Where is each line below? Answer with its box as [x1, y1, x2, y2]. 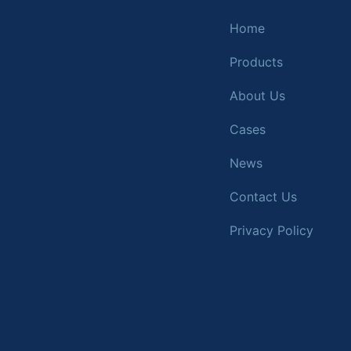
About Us [229, 88, 285, 104]
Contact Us [229, 189, 297, 205]
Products [229, 54, 283, 71]
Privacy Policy [229, 223, 313, 239]
